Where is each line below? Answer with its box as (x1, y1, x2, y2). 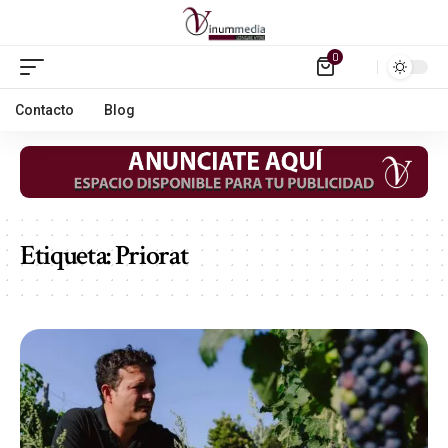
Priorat (114, 236, 189, 274)
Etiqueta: (20, 236, 115, 274)
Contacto (15, 101, 74, 118)
